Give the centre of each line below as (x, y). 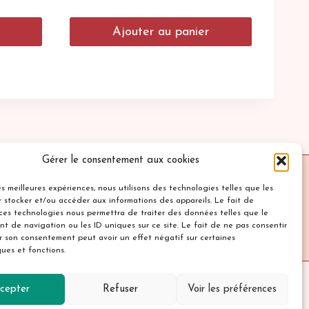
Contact (235, 208)
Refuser (121, 289)
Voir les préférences (232, 289)
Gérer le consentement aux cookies (120, 160)
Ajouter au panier (160, 32)
